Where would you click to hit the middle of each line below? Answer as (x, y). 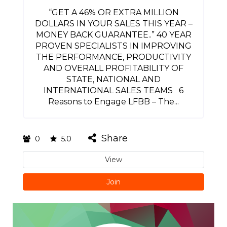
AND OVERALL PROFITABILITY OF (113, 68)
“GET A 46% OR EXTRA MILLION (113, 12)
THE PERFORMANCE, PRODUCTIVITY (113, 57)
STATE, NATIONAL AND (113, 79)
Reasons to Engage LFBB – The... (113, 102)
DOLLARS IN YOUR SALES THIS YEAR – (113, 24)
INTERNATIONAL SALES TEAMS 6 (113, 90)
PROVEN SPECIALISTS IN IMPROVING (113, 46)
